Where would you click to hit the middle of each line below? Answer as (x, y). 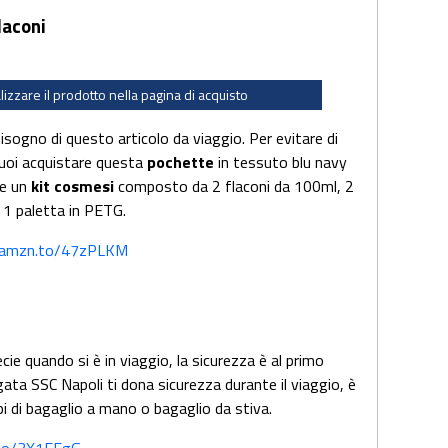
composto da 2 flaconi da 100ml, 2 (234, 186)
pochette (180, 162)
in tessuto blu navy (280, 162)
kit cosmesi (72, 186)
